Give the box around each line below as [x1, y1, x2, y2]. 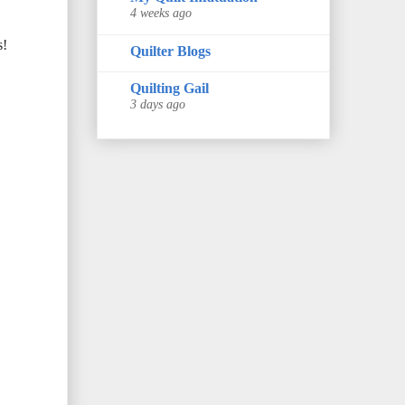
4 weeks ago [130, 5, 192, 20]
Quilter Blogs [130, 42, 211, 59]
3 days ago [130, 96, 185, 111]
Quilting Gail [130, 80, 209, 96]
